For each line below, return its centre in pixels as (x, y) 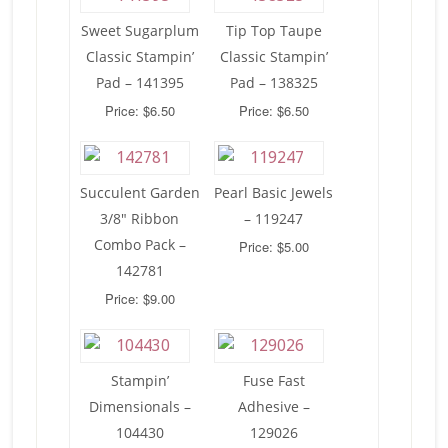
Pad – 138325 (273, 83)
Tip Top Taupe (273, 31)
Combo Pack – (139, 245)
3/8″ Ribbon (140, 219)
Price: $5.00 (273, 247)
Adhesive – (273, 407)
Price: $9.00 (139, 299)
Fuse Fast (273, 381)
